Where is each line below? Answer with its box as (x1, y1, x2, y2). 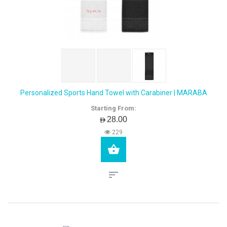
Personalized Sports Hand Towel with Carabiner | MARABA (20, 89, 207, 97)
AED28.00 (100, 114, 127, 124)
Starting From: (91, 104, 136, 112)
